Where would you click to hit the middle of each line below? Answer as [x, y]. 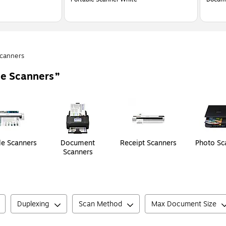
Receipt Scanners [148, 143]
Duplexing [33, 204]
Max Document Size [184, 204]
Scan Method [100, 204]
